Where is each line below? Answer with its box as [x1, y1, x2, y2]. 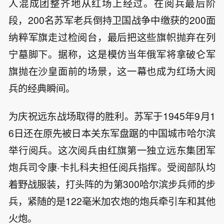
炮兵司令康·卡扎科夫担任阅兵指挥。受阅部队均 [8, 160, 215, 174]
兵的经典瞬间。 [8, 80, 75, 95]
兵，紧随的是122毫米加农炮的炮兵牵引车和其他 [8, 194, 215, 208]
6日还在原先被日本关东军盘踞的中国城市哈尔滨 [8, 126, 215, 140]
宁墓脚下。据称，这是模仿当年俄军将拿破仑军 [8, 46, 215, 61]
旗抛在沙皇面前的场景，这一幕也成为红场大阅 [8, 63, 215, 78]
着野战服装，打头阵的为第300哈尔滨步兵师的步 [8, 177, 215, 191]
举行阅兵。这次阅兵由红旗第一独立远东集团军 [8, 143, 215, 157]
